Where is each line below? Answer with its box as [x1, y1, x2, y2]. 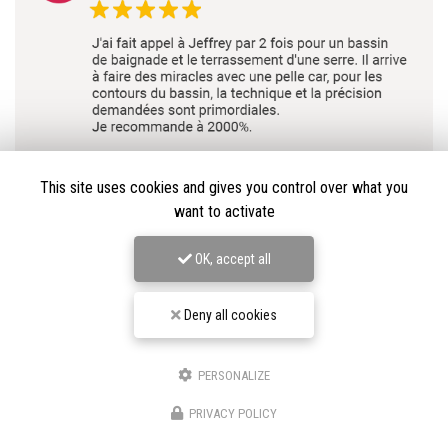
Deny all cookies [181, 307, 277, 323]
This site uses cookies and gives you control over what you [40, 178, 408, 197]
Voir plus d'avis [173, 264, 275, 284]
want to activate [173, 202, 275, 221]
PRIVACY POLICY [189, 406, 277, 421]
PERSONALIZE [195, 368, 270, 383]
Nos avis [364, 412, 408, 426]
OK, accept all [191, 251, 271, 267]
